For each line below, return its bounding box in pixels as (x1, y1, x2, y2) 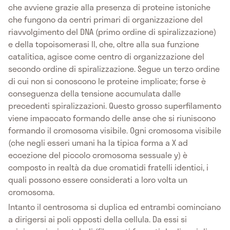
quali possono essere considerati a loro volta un (8, 172, 187, 186)
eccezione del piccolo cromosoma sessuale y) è (8, 148, 187, 161)
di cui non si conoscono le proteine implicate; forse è (8, 74, 206, 87)
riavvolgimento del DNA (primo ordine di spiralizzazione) (8, 25, 216, 38)
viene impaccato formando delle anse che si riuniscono (8, 111, 216, 124)
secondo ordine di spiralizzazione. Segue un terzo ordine (8, 62, 220, 75)
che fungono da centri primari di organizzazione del (8, 12, 203, 26)
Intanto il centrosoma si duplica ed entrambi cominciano (8, 200, 221, 213)
